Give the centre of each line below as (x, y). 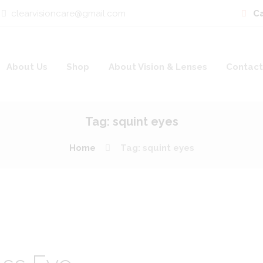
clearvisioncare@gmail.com (68, 13)
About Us (27, 67)
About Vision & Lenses (158, 67)
